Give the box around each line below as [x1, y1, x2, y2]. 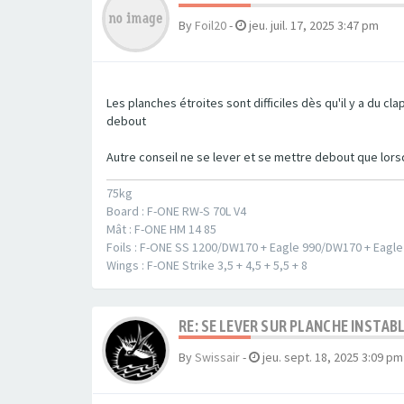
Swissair [195, 349, 240, 366]
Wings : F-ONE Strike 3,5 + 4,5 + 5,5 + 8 [106, 257, 308, 274]
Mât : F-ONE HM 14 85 [106, 221, 216, 238]
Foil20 [195, 17, 226, 34]
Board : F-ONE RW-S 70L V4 [106, 203, 246, 220]
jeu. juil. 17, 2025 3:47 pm [249, 17, 379, 34]
